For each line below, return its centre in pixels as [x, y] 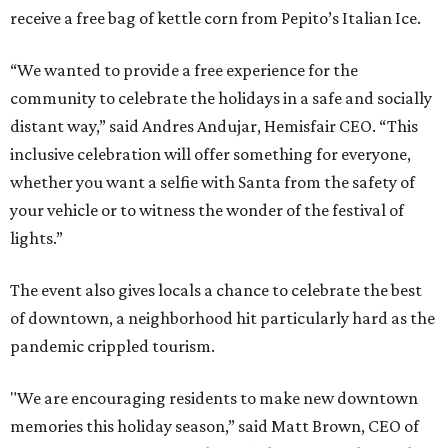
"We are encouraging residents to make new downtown [214, 398]
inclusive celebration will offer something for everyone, [210, 154]
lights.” [36, 238]
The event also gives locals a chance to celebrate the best [216, 290]
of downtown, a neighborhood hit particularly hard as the [222, 318]
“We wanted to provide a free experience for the [184, 70]
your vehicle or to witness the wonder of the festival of [207, 210]
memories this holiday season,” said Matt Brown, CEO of [214, 426]
